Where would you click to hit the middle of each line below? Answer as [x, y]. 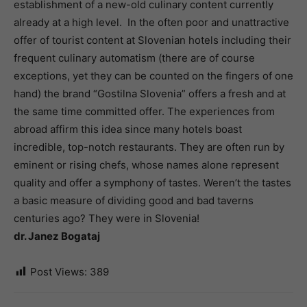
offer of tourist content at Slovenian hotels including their [152, 40]
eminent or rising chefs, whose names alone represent [146, 165]
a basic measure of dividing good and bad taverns [134, 200]
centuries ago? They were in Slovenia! [107, 218]
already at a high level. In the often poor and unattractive [151, 22]
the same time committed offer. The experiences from [144, 111]
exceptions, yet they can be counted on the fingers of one [153, 76]
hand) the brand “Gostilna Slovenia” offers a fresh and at [150, 94]
